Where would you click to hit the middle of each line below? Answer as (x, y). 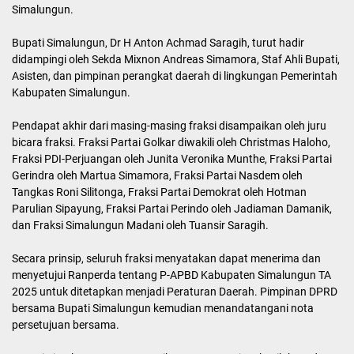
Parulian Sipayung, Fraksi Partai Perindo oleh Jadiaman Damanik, (172, 209)
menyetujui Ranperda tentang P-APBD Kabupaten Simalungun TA (171, 275)
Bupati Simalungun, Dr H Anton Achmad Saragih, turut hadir (158, 43)
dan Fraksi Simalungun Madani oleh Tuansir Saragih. (140, 225)
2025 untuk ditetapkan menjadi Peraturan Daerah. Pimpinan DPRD (175, 292)
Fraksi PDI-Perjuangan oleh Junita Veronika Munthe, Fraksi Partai (172, 159)
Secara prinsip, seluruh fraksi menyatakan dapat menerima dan (166, 258)
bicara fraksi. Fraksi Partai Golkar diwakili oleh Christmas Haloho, (171, 142)
